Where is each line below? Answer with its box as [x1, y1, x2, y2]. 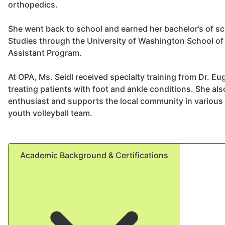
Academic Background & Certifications [20, 150, 168, 160]
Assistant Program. [8, 48, 82, 58]
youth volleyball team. [8, 108, 92, 118]
